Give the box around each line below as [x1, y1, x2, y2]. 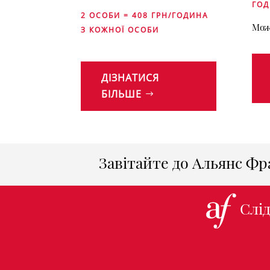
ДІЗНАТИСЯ [101, 71, 160, 84]
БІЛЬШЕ [101, 87, 142, 101]
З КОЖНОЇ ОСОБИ [81, 25, 160, 36]
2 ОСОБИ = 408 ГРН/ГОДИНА [81, 10, 209, 21]
